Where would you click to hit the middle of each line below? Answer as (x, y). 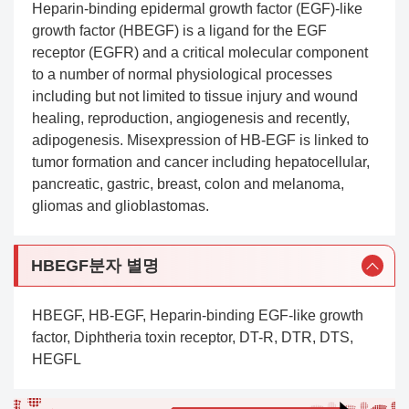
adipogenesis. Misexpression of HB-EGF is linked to (200, 140)
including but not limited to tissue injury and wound (195, 96)
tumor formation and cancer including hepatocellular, (201, 162)
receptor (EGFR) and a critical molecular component (200, 52)
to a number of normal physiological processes (182, 74)
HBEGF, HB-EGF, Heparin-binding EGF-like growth (198, 316)
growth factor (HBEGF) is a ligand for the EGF (179, 30)
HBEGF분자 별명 (94, 265)
